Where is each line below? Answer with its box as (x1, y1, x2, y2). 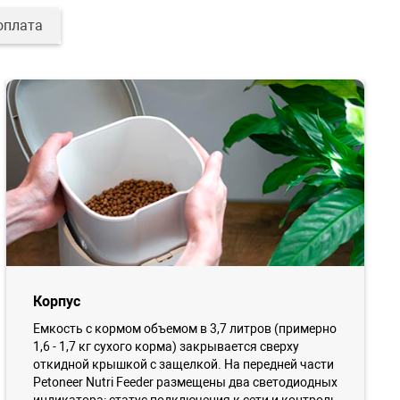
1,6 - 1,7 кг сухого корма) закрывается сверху (32, 339, 299, 354)
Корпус (32, 293, 80, 311)
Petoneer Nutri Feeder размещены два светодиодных (32, 375, 337, 390)
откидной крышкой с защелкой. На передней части (32, 357, 334, 372)
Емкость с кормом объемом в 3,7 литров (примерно (32, 321, 337, 337)
